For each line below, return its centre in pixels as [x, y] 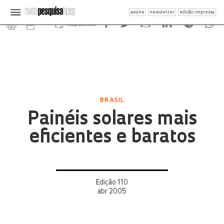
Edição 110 [112, 183]
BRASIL [112, 100]
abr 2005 [112, 192]
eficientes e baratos [112, 138]
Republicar [81, 24]
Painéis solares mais [112, 120]
